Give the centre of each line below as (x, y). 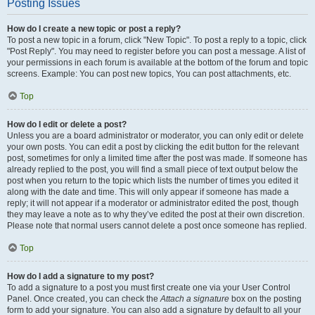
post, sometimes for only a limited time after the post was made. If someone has (157, 158)
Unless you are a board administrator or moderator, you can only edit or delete (155, 136)
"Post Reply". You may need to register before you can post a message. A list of (156, 51)
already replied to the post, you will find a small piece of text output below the (153, 169)
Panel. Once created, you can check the (84, 299)
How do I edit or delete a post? (67, 124)
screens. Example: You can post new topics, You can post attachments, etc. (149, 74)
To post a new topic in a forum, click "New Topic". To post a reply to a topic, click (157, 40)
